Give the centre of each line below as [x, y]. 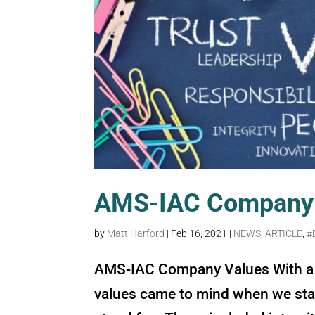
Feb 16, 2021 [199, 233]
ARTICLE [284, 233]
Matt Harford [136, 233]
